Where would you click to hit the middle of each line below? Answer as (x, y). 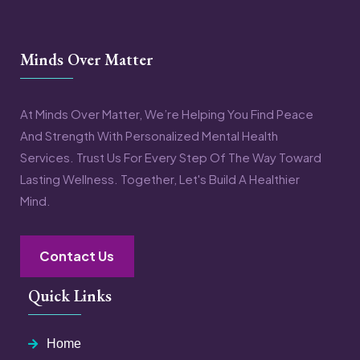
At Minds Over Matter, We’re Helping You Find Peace (167, 113)
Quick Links (70, 295)
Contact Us (77, 256)
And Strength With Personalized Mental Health (149, 135)
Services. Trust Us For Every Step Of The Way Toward (171, 157)
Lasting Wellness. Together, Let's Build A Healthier (160, 178)
